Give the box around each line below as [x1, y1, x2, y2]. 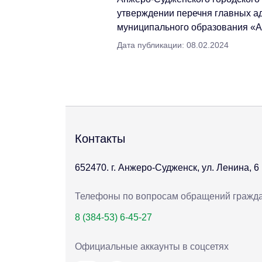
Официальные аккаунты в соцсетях [75, 241, 229, 251]
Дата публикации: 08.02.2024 [117, 40, 229, 50]
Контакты [75, 132, 125, 146]
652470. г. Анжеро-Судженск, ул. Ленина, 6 [75, 163, 259, 173]
